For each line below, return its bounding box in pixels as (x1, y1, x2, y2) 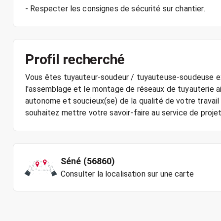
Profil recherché (25, 51, 125, 68)
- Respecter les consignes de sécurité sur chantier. (25, 4, 205, 13)
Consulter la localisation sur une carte (61, 169, 194, 179)
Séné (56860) (61, 156, 115, 166)
